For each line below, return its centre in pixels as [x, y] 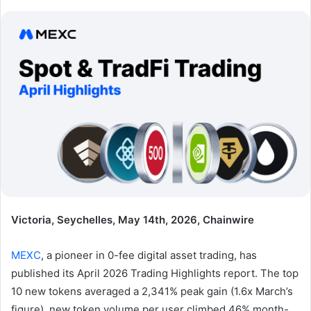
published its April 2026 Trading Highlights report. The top [155, 273]
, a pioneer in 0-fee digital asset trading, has [149, 255]
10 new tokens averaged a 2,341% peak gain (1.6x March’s [152, 291]
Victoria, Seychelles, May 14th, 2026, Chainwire [133, 219]
